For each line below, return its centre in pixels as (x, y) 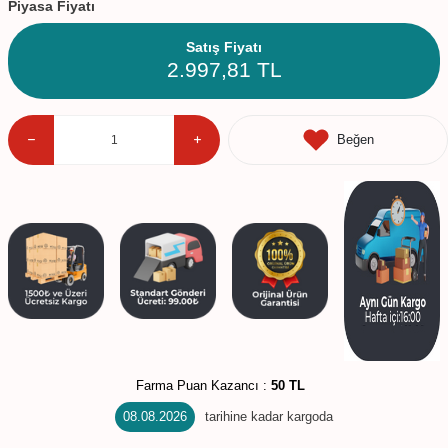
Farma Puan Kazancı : (203, 385)
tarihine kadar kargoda (269, 417)
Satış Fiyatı (224, 46)
